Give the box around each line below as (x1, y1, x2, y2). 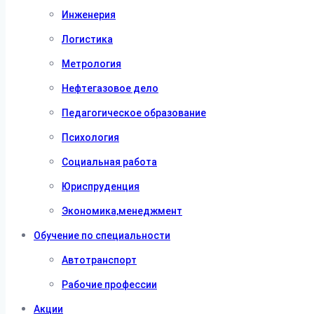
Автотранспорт (62, 254, 137, 266)
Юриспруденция (62, 181, 139, 192)
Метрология (62, 58, 121, 69)
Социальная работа (62, 156, 157, 168)
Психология (62, 132, 119, 143)
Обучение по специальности (34, 230, 170, 241)
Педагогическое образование (62, 107, 206, 118)
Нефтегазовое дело (62, 83, 158, 94)
